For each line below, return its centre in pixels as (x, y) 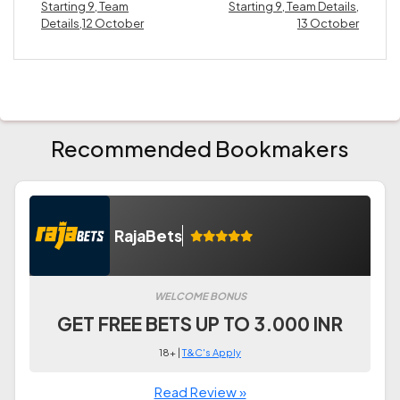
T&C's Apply (212, 353)
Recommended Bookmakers (200, 149)
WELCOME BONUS (200, 296)
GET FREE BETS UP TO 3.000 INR (200, 324)
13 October (328, 24)
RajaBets (148, 236)
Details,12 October (92, 24)
